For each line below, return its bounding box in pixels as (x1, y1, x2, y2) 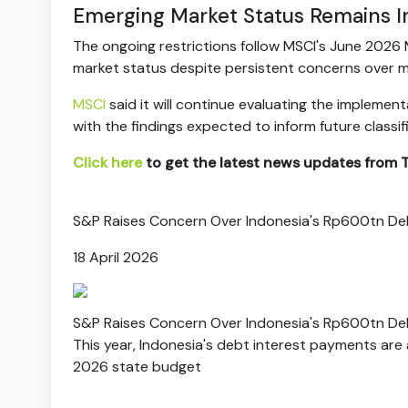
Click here (73, 152, 142, 172)
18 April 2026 (73, 247, 158, 267)
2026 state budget (73, 356, 201, 376)
